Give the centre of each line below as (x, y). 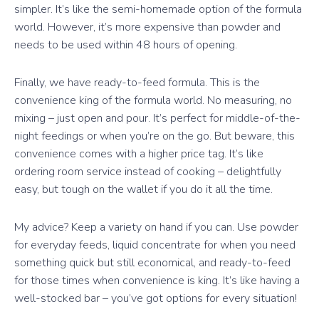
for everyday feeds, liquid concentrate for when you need (155, 245)
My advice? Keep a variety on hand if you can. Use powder (156, 227)
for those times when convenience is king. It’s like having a (157, 280)
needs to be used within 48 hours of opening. (126, 45)
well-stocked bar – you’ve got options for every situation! (156, 298)
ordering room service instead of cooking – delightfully (148, 171)
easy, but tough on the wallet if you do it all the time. (143, 189)
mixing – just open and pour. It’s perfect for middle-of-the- (157, 118)
